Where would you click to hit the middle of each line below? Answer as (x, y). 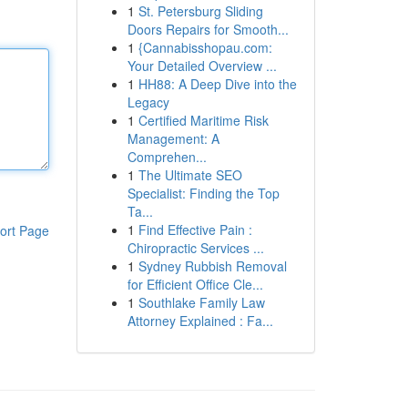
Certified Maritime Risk (203, 120)
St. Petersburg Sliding (200, 11)
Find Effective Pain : (195, 229)
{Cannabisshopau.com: (205, 47)
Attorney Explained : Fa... (200, 321)
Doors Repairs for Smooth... (208, 29)
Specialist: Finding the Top (203, 193)
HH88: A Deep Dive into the (217, 84)
